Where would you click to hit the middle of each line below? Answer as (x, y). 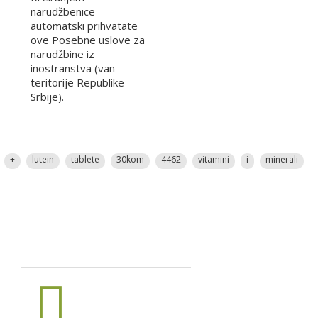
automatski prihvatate (84, 25)
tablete (85, 159)
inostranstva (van (73, 68)
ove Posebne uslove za (88, 39)
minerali (281, 159)
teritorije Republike (77, 82)
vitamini (213, 159)
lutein (43, 159)
